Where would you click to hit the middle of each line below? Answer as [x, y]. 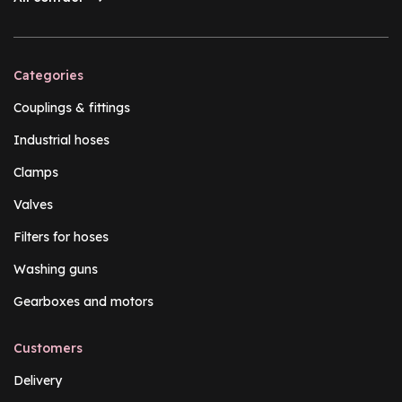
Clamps [36, 172]
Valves [33, 204]
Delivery [38, 380]
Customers [48, 348]
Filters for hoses [61, 236]
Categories [48, 75]
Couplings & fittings [72, 107]
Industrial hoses [61, 140]
